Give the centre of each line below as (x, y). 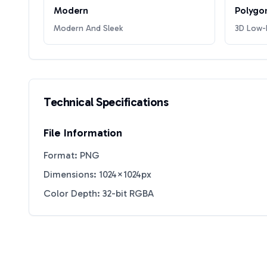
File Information (83, 133)
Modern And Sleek (88, 28)
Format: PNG (72, 155)
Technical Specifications (106, 102)
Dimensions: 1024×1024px (97, 174)
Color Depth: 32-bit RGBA (99, 193)
